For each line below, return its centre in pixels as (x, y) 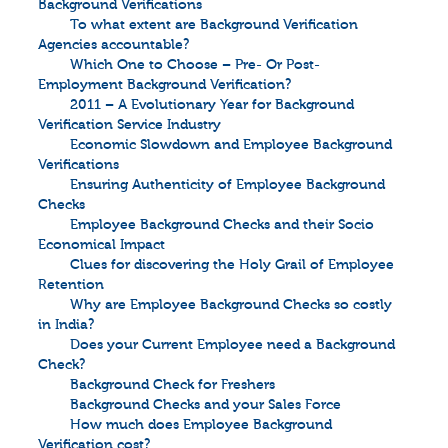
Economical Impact (101, 245)
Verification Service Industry (129, 125)
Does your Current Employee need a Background (232, 345)
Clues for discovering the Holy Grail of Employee (232, 265)
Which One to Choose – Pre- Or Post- (195, 65)
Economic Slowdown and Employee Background (231, 145)
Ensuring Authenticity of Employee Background (227, 185)
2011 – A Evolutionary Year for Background (212, 105)
